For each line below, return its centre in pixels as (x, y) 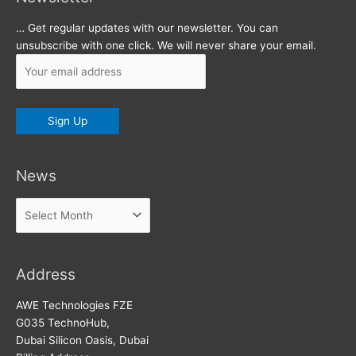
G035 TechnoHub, (63, 322)
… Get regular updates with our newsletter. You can (147, 27)
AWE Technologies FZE (74, 305)
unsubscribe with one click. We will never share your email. (166, 45)
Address (46, 275)
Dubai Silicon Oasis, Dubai (82, 340)
